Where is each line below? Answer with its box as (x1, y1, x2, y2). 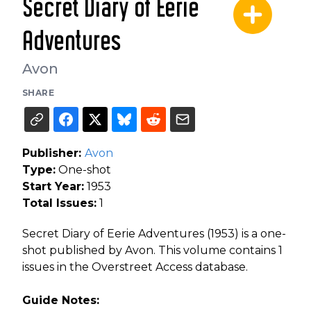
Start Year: (22, 180, 84, 194)
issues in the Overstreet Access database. (22, 260, 248, 274)
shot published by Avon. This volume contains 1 (22, 244, 283, 258)
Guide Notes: (22, 294, 99, 308)
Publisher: (22, 146, 85, 160)
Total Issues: (22, 196, 96, 210)
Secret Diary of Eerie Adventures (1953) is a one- (22, 227, 286, 241)
